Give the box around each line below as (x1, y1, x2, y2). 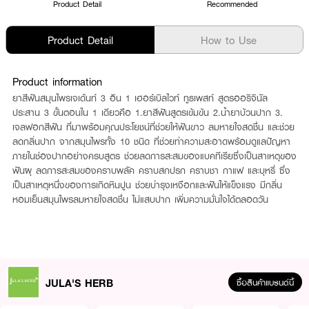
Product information (12, 74, 102, 88)
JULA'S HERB (46, 275, 113, 290)
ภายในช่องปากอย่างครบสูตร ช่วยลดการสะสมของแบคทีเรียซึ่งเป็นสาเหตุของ (12, 150, 297, 162)
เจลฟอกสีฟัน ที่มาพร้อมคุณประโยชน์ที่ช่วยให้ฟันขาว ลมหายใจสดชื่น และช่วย (12, 121, 295, 133)
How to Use (201, 33, 257, 47)
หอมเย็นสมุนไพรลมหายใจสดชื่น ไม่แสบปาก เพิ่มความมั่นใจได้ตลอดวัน (12, 193, 268, 206)
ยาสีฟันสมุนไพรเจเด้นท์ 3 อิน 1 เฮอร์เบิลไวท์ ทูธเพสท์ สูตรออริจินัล (12, 92, 268, 104)
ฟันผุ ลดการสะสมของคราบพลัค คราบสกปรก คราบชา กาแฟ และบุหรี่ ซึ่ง (12, 164, 290, 177)
